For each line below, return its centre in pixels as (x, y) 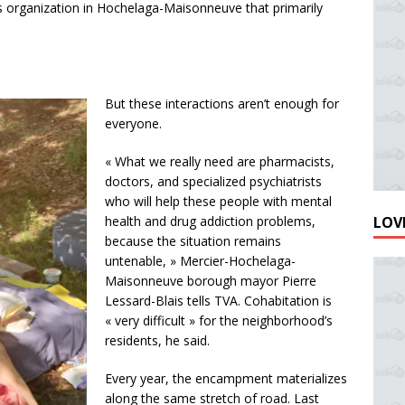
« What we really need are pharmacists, (220, 162)
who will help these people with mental (218, 202)
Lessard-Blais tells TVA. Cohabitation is (218, 301)
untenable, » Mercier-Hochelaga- (200, 261)
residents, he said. (157, 341)
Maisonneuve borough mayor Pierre (211, 281)
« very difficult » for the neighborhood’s (219, 321)
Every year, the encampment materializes (226, 379)
